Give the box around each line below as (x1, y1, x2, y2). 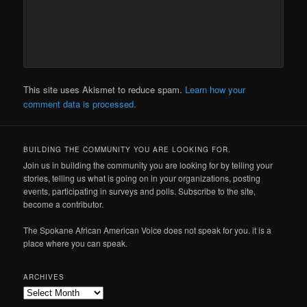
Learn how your (185, 82, 246, 96)
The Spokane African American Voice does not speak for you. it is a (23, 224, 272, 236)
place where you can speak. (23, 237, 128, 249)
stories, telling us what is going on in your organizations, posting (23, 171, 261, 184)
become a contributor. (23, 197, 104, 210)
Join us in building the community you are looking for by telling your (23, 158, 273, 171)
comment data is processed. (23, 97, 137, 110)
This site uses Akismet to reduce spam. (23, 82, 186, 96)
